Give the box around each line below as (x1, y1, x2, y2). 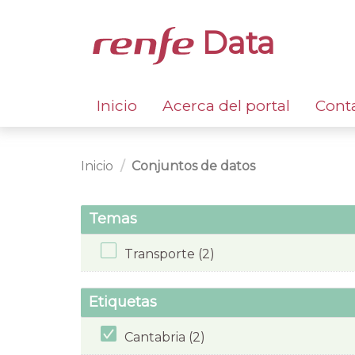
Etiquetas (89, 293, 157, 311)
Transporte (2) (124, 246, 215, 261)
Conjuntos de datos (132, 158, 255, 174)
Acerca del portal (162, 96, 290, 115)
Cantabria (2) (124, 329, 205, 345)
